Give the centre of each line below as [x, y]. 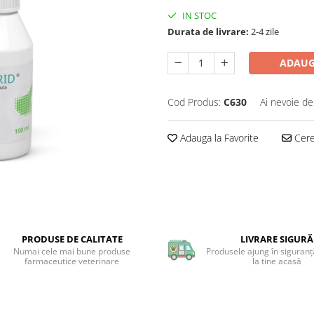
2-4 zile [264, 32]
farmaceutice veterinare [72, 261]
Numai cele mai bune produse [72, 251]
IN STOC [198, 16]
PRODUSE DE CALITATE [72, 239]
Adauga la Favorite [218, 138]
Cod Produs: [194, 102]
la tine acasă [277, 261]
